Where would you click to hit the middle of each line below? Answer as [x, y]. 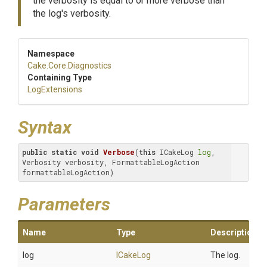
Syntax [45, 127]
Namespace [51, 54]
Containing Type [60, 77]
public [35, 152]
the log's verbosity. [72, 13]
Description [234, 232]
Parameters [64, 204]
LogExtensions [55, 89]
